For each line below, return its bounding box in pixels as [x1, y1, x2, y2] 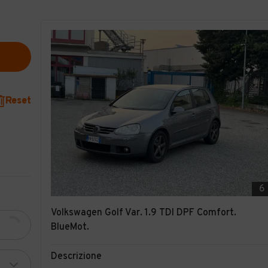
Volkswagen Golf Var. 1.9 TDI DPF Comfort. [51, 206, 236, 219]
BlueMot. [51, 221, 89, 233]
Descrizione [51, 250, 102, 263]
